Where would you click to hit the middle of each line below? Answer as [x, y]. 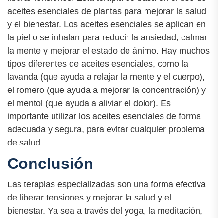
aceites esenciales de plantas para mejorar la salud [107, 11]
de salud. [25, 142]
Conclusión [50, 163]
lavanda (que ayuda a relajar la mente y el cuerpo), [106, 77]
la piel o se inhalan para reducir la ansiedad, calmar [107, 37]
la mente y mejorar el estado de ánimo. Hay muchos [109, 50]
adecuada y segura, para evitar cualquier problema [106, 129]
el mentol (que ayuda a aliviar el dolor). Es [89, 103]
